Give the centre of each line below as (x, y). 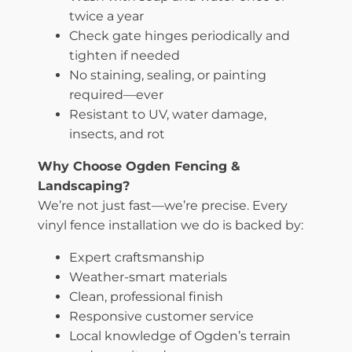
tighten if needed (125, 55)
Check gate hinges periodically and (180, 35)
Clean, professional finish (146, 296)
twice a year (106, 16)
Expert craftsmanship (137, 257)
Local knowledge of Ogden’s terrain (180, 335)
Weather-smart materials (148, 277)
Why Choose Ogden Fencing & (139, 166)
